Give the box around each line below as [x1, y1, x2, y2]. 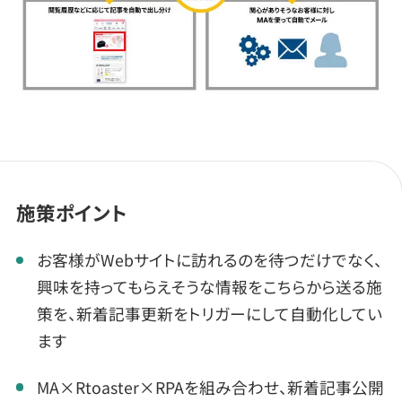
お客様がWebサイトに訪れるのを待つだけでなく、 [36, 248, 382, 272]
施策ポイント [15, 197, 127, 226]
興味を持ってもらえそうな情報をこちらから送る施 [36, 275, 382, 299]
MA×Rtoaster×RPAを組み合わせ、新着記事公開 [36, 374, 384, 398]
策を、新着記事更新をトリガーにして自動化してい [36, 301, 382, 326]
